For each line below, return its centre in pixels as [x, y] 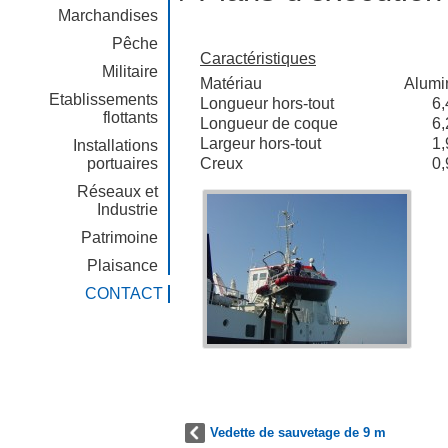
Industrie [127, 209]
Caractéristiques [258, 58]
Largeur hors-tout [260, 143]
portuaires [122, 163]
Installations [115, 145]
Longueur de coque [269, 123]
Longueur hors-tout [267, 103]
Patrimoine [119, 237]
